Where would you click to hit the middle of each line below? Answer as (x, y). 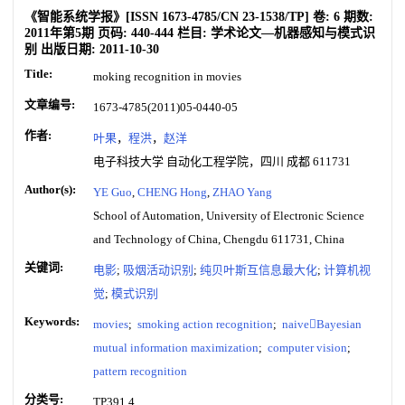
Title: (38, 74)
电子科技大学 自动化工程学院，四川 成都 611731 (222, 161)
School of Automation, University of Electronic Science (229, 216)
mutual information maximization (176, 348)
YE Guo (113, 192)
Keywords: (52, 321)
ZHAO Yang (242, 192)
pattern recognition (140, 371)
